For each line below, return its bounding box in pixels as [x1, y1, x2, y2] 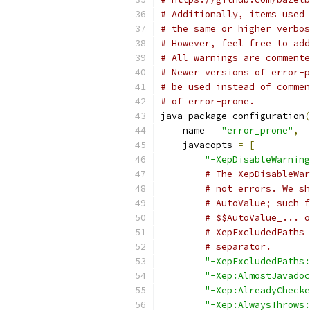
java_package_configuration [161, 110, 304, 122]
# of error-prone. [161, 95, 255, 107]
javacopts [161, 139, 238, 151]
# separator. [205, 241, 271, 253]
